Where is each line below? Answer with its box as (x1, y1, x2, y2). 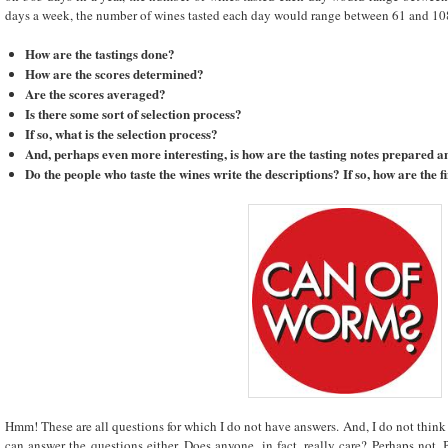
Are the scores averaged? (24, 84, 166, 104)
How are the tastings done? (24, 44, 175, 64)
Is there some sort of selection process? (24, 104, 242, 124)
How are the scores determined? (24, 64, 204, 84)
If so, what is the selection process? (24, 124, 218, 144)
